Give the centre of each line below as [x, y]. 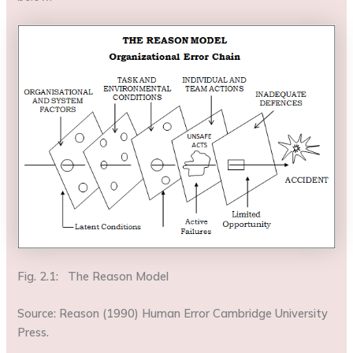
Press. [37, 333]
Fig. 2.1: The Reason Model [93, 276]
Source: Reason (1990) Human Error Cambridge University [173, 314]
